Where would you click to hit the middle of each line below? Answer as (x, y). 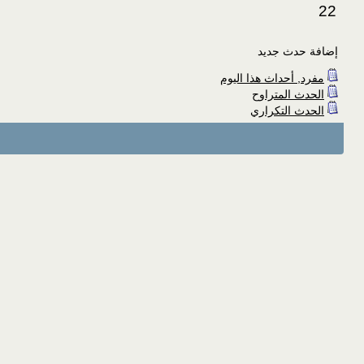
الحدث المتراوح (288, 94)
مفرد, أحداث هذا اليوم (272, 78)
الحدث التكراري (287, 110)
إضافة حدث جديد (298, 51)
